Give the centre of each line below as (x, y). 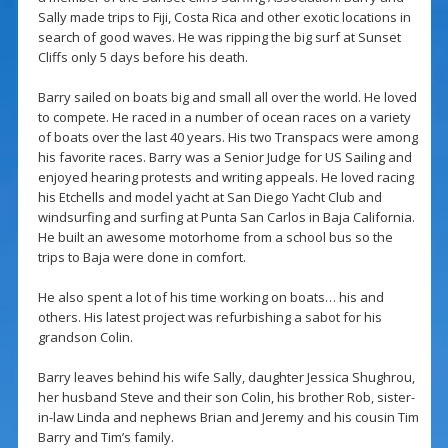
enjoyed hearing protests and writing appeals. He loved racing (225, 177)
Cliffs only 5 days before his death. (142, 57)
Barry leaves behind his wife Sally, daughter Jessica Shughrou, (226, 377)
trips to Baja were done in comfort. (141, 257)
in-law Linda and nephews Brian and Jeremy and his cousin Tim (228, 417)
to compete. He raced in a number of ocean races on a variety (224, 117)
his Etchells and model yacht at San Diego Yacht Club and (209, 197)
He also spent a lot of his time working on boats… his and (210, 297)
